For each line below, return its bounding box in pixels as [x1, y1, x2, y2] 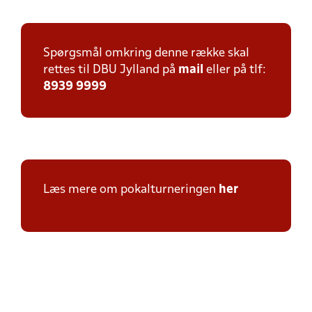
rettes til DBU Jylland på [43, 64, 178, 76]
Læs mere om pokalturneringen [43, 184, 219, 196]
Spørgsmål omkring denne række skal [43, 47, 249, 59]
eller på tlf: [203, 64, 266, 76]
